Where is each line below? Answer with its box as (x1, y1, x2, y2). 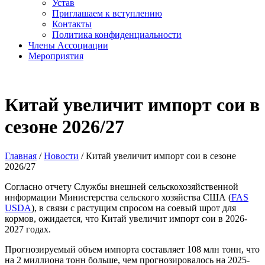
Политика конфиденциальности (52, 30, 182, 40)
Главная (5, 150, 37, 161)
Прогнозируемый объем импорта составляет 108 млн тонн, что (5, 244, 260, 254)
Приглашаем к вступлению (52, 8, 162, 18)
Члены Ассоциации (28, 40, 108, 50)
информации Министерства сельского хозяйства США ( (5, 192, 231, 202)
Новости (44, 150, 79, 161)
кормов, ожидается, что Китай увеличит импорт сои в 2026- (5, 213, 247, 224)
